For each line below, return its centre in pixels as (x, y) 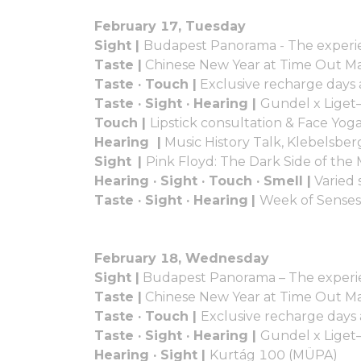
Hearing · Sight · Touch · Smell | (203, 180)
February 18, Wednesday (182, 258)
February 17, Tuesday (170, 26)
